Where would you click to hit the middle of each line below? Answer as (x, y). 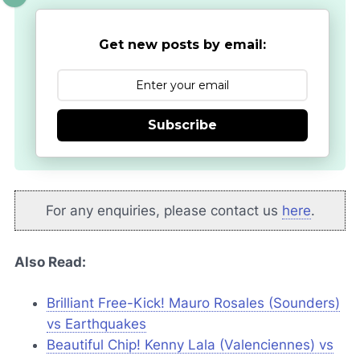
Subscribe (182, 125)
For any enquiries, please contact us (164, 210)
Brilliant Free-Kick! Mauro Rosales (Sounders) (193, 303)
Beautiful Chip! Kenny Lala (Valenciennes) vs (190, 345)
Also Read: (50, 262)
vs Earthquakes (96, 324)
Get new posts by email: (182, 45)
